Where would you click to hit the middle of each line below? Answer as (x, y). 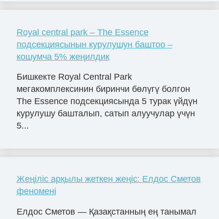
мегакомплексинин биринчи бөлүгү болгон (103, 89)
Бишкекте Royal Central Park (74, 77)
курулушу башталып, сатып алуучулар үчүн (106, 114)
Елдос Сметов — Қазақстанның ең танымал (106, 212)
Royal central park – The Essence (82, 32)
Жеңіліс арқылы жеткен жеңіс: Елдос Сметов (109, 179)
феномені (36, 191)
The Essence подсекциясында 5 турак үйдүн (107, 101)
